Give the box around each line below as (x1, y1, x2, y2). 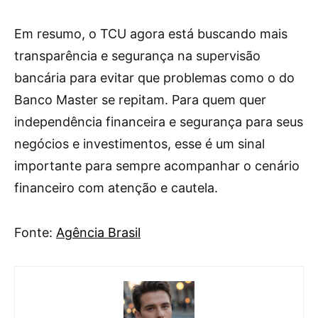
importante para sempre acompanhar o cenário (14, 158, 300, 173)
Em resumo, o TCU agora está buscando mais (14, 26, 287, 41)
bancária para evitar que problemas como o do (14, 70, 295, 85)
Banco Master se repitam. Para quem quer (14, 92, 266, 107)
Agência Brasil (56, 225, 141, 240)
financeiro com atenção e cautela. (14, 180, 218, 195)
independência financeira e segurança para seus (14, 114, 303, 129)
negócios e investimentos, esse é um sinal (14, 136, 265, 151)
